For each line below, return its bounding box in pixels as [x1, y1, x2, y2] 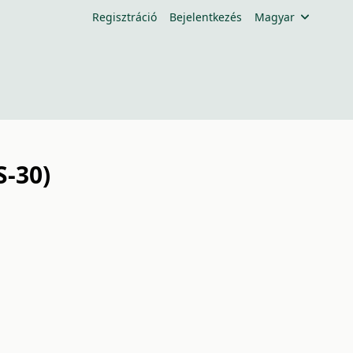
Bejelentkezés [169, 9, 242, 24]
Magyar [254, 9, 295, 24]
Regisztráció [91, 9, 157, 24]
